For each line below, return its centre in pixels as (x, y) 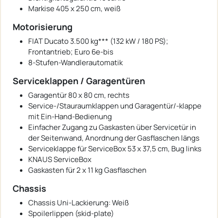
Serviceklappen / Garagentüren (79, 81)
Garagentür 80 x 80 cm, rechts (79, 95)
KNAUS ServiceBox (60, 159)
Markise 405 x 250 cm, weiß (74, 8)
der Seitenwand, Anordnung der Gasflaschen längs (114, 138)
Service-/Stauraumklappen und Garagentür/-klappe (115, 106)
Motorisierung (43, 27)
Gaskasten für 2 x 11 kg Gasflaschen (87, 170)
